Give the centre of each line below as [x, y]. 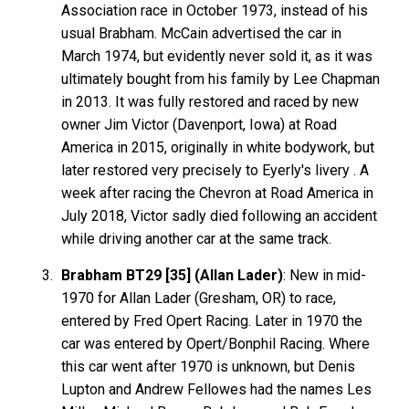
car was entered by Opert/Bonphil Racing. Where [216, 343]
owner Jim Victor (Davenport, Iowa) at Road [199, 124]
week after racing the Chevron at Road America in [218, 193]
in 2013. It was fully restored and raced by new [210, 101]
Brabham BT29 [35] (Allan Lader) [173, 275]
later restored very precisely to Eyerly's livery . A [215, 170]
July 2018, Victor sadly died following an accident [220, 215]
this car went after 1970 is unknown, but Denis [209, 366]
